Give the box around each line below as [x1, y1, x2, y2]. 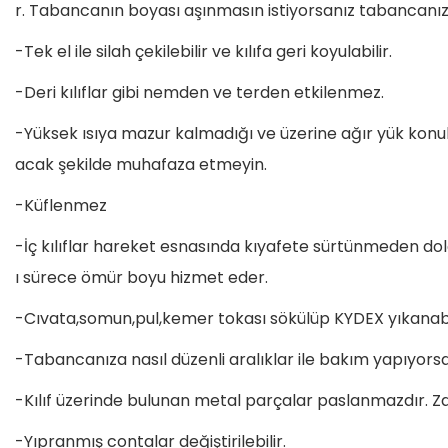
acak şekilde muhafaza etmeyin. [15, 153, 267, 176]
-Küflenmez [15, 194, 107, 217]
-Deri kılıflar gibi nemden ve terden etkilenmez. [15, 81, 384, 104]
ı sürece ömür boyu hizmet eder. [15, 266, 268, 289]
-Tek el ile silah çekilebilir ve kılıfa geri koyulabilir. [15, 40, 392, 63]
